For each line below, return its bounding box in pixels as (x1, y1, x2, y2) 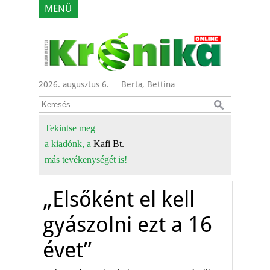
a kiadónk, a (45, 139, 93, 149)
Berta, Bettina (121, 80, 175, 89)
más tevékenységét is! (45, 154, 127, 165)
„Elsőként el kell (43, 187, 195, 212)
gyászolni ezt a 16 (43, 212, 212, 237)
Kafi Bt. (93, 139, 124, 149)
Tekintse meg (45, 123, 95, 133)
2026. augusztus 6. (39, 80, 109, 89)
